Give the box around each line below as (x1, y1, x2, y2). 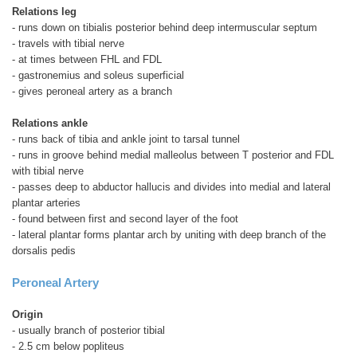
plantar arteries (12, 196, 80, 209)
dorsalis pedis (12, 244, 76, 257)
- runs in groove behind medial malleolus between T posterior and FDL (12, 148, 334, 161)
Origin (12, 308, 43, 320)
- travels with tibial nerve (12, 37, 124, 49)
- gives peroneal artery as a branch (12, 84, 172, 97)
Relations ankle (12, 116, 88, 129)
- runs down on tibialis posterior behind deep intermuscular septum (12, 21, 317, 33)
